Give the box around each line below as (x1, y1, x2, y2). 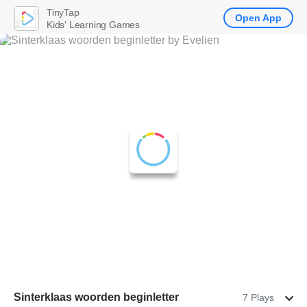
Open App (235, 12, 282, 23)
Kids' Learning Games (47, 19, 140, 30)
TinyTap (47, 6, 79, 18)
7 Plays (243, 292, 274, 303)
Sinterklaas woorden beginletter (14, 291, 179, 303)
